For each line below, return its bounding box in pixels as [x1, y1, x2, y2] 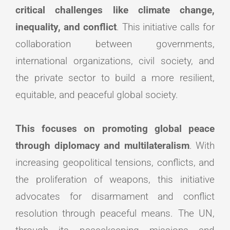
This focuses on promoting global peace [15, 123, 215, 135]
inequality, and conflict [15, 21, 117, 33]
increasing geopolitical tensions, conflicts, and [15, 157, 215, 169]
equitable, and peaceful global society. [15, 89, 178, 101]
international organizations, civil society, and [15, 55, 215, 67]
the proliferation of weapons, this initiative [15, 174, 215, 186]
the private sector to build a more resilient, [15, 72, 215, 84]
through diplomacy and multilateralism [15, 140, 189, 152]
